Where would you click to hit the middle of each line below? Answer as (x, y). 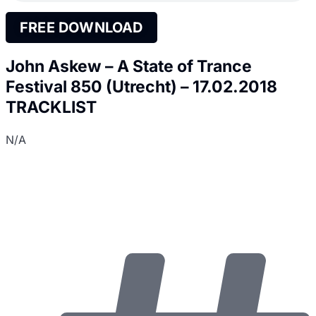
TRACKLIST (51, 108)
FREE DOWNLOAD (81, 28)
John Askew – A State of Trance (129, 67)
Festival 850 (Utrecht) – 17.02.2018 (141, 87)
